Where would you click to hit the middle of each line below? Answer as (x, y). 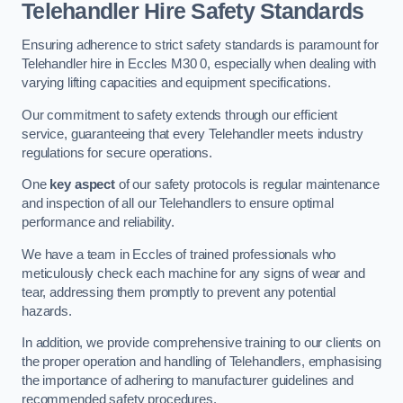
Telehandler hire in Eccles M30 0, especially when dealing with (199, 63)
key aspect (82, 185)
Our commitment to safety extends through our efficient (180, 115)
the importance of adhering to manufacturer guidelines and (188, 381)
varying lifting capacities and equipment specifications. (176, 82)
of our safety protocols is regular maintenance (247, 185)
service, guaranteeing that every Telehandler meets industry (193, 134)
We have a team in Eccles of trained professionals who (179, 254)
